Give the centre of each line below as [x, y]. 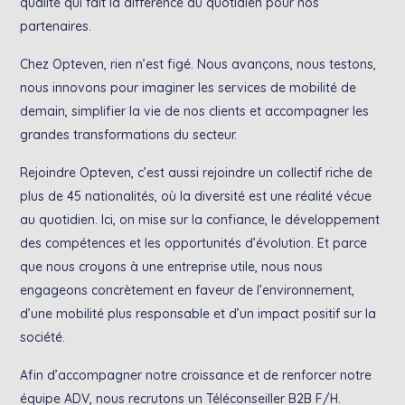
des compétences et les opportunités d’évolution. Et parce [194, 243]
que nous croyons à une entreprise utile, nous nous [172, 267]
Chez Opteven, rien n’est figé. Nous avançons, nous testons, [198, 64]
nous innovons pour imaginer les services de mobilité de [188, 88]
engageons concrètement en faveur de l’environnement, [188, 290]
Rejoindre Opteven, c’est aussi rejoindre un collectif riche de [197, 173]
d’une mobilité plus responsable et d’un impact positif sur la [198, 314]
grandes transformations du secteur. [129, 135]
